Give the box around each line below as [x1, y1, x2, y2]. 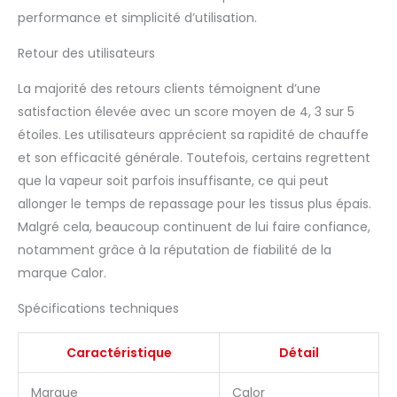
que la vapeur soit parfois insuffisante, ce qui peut [18, 171, 329, 190]
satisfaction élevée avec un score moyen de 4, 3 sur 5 [18, 102, 354, 121]
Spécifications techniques [18, 299, 179, 317]
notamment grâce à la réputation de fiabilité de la [18, 240, 331, 259]
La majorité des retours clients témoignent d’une [18, 79, 321, 97]
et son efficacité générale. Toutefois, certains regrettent [18, 148, 370, 167]
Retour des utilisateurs [18, 43, 155, 62]
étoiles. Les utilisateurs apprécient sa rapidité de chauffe [18, 125, 369, 144]
